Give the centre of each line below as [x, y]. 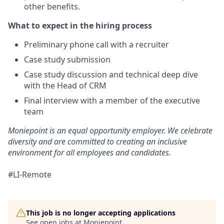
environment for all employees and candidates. [89, 152]
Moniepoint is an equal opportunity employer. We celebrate [110, 130]
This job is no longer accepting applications [101, 213]
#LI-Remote [30, 174]
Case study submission [67, 59]
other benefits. [52, 6]
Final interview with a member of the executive [112, 100]
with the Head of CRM [65, 85]
